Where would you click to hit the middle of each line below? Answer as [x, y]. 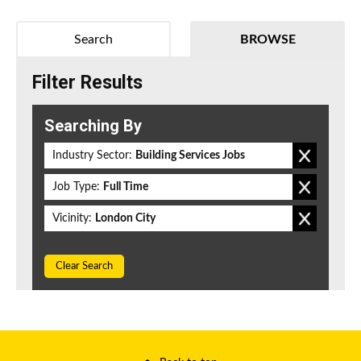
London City [125, 219]
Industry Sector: [92, 156]
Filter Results [87, 83]
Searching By [93, 126]
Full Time [126, 187]
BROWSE [268, 40]
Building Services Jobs [190, 156]
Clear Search [84, 267]
